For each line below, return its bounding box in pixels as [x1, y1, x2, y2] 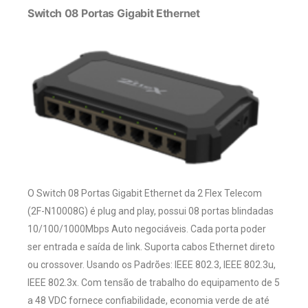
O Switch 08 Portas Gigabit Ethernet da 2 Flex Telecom [27, 188, 262, 199]
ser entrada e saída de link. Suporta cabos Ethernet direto [27, 241, 275, 253]
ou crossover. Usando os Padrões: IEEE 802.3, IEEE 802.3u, [27, 259, 276, 271]
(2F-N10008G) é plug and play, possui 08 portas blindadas [27, 206, 274, 217]
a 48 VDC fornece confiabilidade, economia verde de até [27, 295, 269, 307]
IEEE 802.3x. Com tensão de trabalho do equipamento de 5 [27, 277, 280, 289]
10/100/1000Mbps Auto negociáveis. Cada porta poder [27, 223, 266, 235]
